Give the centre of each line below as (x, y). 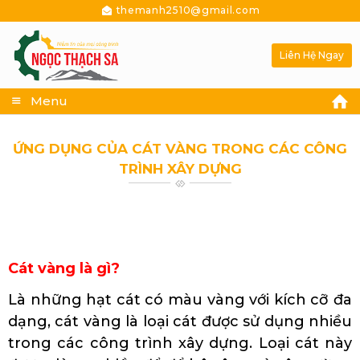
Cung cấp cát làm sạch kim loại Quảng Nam (174, 232)
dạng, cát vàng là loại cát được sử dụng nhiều (180, 321)
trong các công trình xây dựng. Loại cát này (180, 343)
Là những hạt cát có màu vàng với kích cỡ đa (180, 299)
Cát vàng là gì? (64, 268)
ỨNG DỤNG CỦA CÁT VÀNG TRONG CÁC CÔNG (180, 148)
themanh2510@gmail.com (188, 10)
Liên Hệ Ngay (312, 55)
